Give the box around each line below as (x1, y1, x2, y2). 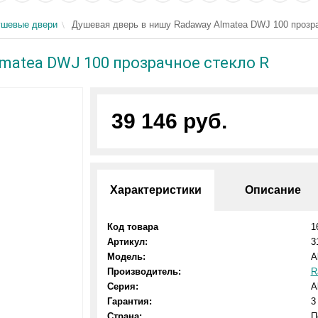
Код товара (106, 221, 158, 232)
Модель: (106, 251, 146, 262)
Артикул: (106, 236, 148, 247)
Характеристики (109, 184, 202, 196)
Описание (245, 184, 302, 196)
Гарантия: (106, 296, 152, 307)
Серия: (106, 281, 138, 292)
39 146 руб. (111, 109, 227, 133)
